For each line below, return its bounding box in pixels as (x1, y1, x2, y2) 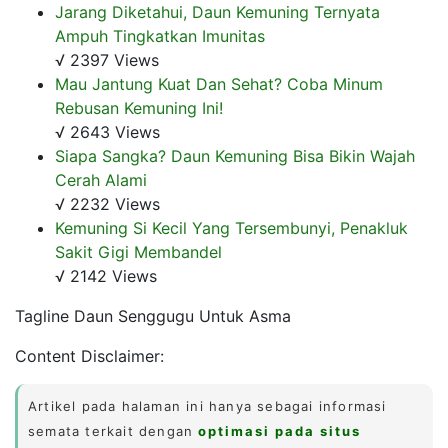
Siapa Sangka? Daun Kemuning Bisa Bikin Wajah (55, 145, 415, 166)
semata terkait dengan (28, 422, 199, 439)
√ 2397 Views (55, 49, 159, 70)
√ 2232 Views (55, 193, 160, 214)
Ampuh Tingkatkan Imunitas (55, 25, 265, 46)
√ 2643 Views (55, 121, 160, 142)
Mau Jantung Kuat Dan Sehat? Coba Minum (55, 73, 383, 94)
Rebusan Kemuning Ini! (55, 97, 223, 118)
